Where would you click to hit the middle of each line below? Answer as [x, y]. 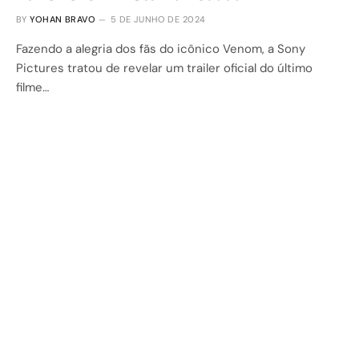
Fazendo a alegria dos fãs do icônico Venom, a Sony [161, 48]
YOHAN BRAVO [63, 19]
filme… [32, 87]
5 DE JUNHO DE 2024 [158, 19]
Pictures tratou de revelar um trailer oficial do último [164, 68]
